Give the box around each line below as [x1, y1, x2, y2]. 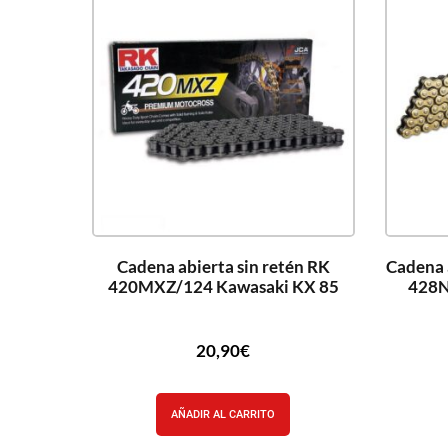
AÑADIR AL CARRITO [171, 408, 276, 421]
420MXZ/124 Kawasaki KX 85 [107, 275, 339, 297]
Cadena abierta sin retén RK [116, 255, 330, 277]
